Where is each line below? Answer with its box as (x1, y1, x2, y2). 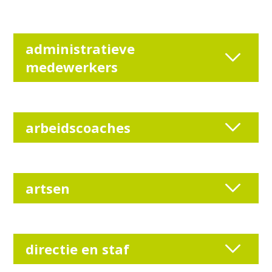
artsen (25, 178, 70, 197)
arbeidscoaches (25, 118, 131, 137)
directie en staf (25, 239, 130, 258)
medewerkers (25, 57, 118, 76)
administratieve (25, 39, 135, 58)
